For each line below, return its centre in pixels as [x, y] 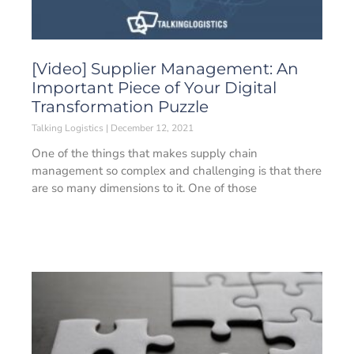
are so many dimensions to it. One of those [144, 188]
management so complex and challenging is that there [177, 171]
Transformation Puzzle [120, 107]
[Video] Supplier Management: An [165, 69]
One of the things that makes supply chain [145, 153]
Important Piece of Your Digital [154, 88]
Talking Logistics [69, 128]
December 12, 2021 [151, 128]
